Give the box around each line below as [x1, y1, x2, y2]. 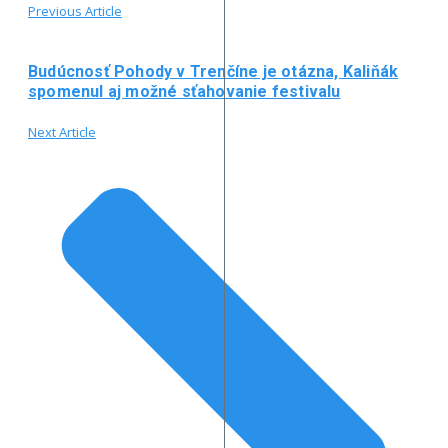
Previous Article [28, 2, 122, 21]
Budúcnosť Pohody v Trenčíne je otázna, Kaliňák [28, 61, 399, 81]
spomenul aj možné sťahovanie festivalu [28, 81, 341, 101]
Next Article [28, 122, 96, 141]
